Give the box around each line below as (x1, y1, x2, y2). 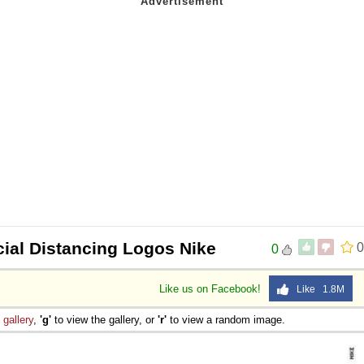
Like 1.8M (289, 283, 344, 295)
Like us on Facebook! (159, 282, 264, 295)
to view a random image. (167, 313, 285, 326)
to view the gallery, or (51, 313, 158, 326)
